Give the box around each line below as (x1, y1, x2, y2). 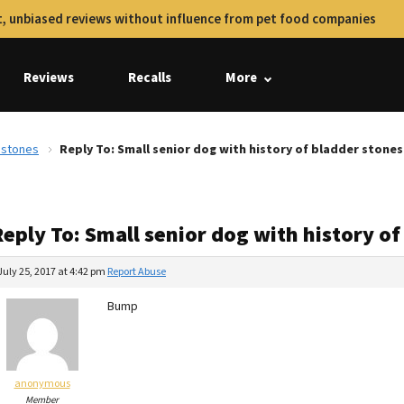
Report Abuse (107, 264, 166, 280)
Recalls (128, 69, 171, 87)
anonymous (14, 376, 70, 391)
